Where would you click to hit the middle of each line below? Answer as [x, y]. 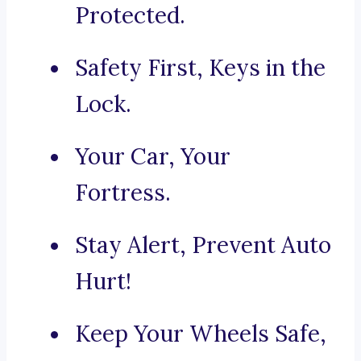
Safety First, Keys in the [200, 68]
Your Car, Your [153, 157]
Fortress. [123, 193]
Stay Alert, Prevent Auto [203, 245]
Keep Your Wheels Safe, [201, 334]
